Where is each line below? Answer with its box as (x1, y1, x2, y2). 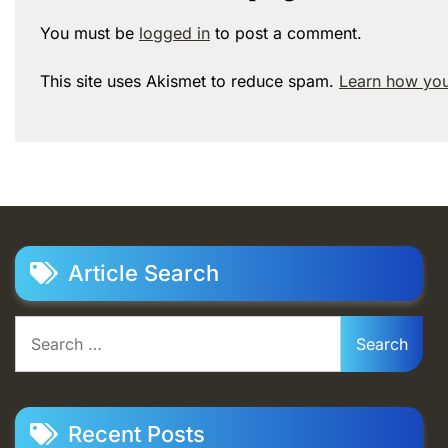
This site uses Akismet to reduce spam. (40, 70, 339, 91)
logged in (139, 22, 210, 43)
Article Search (68, 259, 219, 286)
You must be (40, 22, 139, 43)
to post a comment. (210, 22, 362, 43)
